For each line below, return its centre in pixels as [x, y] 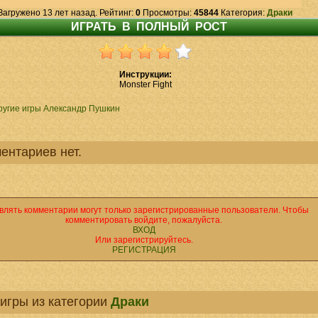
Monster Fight [145, 84]
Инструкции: [145, 75]
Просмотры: [167, 13]
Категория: [243, 13]
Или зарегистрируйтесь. [144, 240]
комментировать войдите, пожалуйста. [144, 220]
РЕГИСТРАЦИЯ [144, 250]
